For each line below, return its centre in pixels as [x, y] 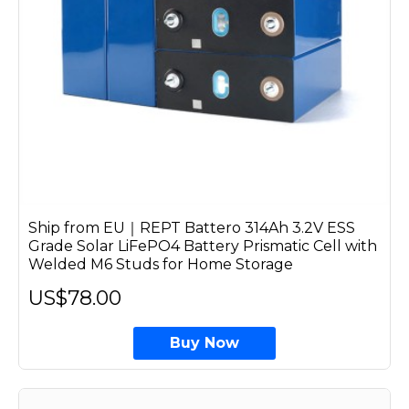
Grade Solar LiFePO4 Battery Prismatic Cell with [203, 246]
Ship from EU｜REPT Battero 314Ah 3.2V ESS [192, 227]
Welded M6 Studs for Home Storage [161, 264]
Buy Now [204, 342]
